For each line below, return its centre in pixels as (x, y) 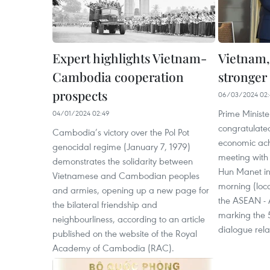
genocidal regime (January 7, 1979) (121, 146)
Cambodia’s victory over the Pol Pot (121, 132)
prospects (80, 95)
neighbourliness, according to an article (129, 218)
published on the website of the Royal (125, 233)
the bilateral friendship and (105, 204)
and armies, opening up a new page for (131, 190)
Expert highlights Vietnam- (130, 58)
